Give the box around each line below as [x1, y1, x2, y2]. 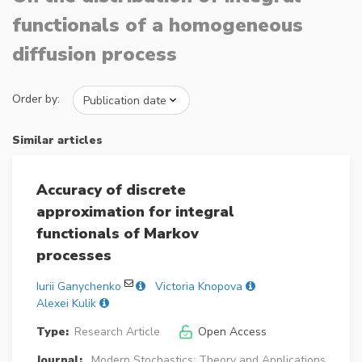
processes [36, 246, 112, 266]
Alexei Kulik [36, 296, 96, 312]
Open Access [197, 324, 267, 340]
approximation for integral [36, 202, 234, 222]
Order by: [12, 91, 60, 107]
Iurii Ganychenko [36, 279, 121, 295]
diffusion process [12, 41, 177, 68]
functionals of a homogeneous [12, 12, 303, 39]
